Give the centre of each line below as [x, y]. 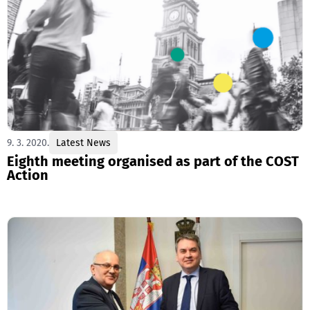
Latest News [83, 143]
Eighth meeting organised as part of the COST [153, 161]
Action [28, 175]
